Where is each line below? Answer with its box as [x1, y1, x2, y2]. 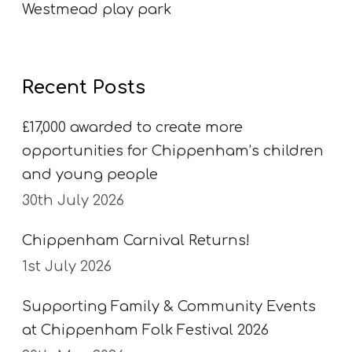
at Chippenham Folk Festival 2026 [22, 321, 269, 338]
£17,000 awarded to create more [22, 119, 243, 135]
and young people [22, 166, 158, 182]
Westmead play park [22, 2, 171, 18]
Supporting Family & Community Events [22, 298, 316, 314]
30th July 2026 [22, 192, 124, 208]
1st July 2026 [22, 258, 112, 274]
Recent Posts [22, 76, 145, 98]
